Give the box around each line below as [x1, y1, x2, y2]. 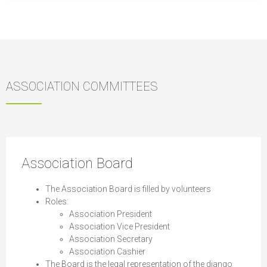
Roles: [45, 196, 69, 206]
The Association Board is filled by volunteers [45, 184, 211, 194]
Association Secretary [69, 234, 153, 244]
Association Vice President [69, 221, 170, 231]
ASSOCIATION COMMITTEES [6, 79, 158, 94]
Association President [69, 209, 152, 219]
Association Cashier [69, 246, 145, 256]
